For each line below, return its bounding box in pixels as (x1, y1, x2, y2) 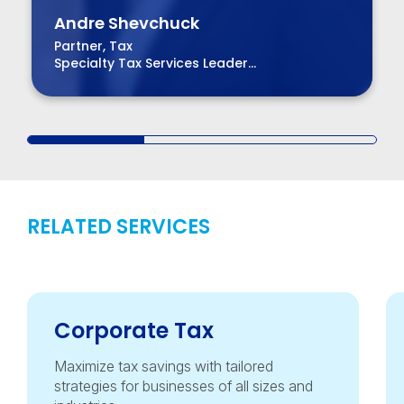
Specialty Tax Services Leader (54, 54, 248, 73)
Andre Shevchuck (54, 12, 199, 35)
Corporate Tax (54, 316, 214, 346)
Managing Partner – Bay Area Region (54, 71, 296, 90)
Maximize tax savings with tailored (54, 357, 273, 376)
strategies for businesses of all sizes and (54, 377, 313, 396)
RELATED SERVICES (27, 213, 210, 242)
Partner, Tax (54, 37, 133, 56)
